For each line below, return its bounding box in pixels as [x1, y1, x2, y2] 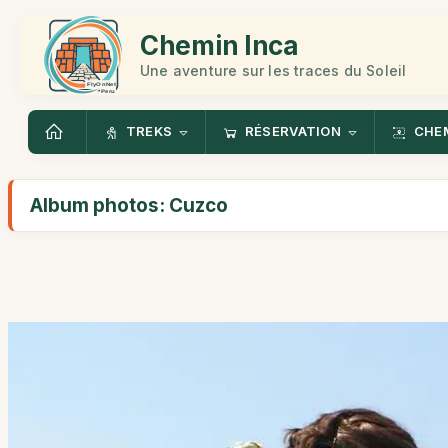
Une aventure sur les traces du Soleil [140, 61, 407, 79]
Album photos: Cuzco [30, 194, 228, 217]
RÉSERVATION [244, 123, 342, 140]
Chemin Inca [140, 29, 299, 61]
